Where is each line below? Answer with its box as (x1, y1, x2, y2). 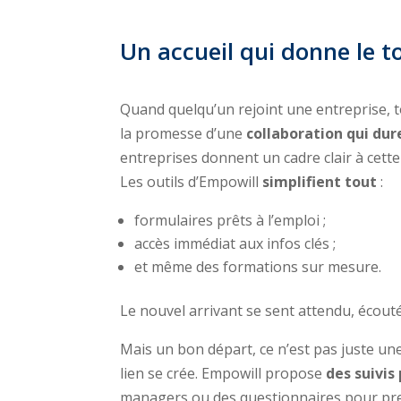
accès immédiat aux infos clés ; (134, 233, 337, 253)
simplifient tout (262, 171, 378, 192)
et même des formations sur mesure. (134, 256, 382, 277)
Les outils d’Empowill (120, 171, 263, 192)
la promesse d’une (120, 123, 247, 143)
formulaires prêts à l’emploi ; (134, 209, 327, 230)
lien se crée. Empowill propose (120, 363, 327, 383)
